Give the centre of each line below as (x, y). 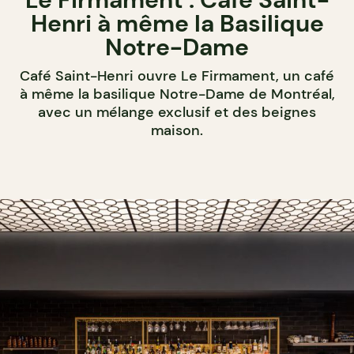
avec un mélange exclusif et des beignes (177, 112)
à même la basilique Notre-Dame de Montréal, (177, 94)
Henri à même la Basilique (177, 23)
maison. (177, 130)
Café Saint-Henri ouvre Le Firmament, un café (177, 75)
